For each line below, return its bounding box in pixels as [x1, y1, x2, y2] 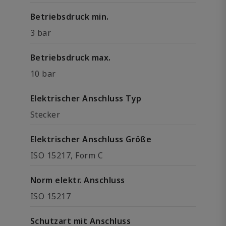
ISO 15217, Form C [30, 150, 103, 161]
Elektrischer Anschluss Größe [30, 134, 152, 145]
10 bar [30, 68, 56, 79]
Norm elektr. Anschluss [30, 175, 125, 186]
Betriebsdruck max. [30, 52, 111, 63]
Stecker [30, 109, 61, 120]
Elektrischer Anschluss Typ [30, 93, 142, 104]
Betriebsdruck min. [30, 11, 109, 22]
